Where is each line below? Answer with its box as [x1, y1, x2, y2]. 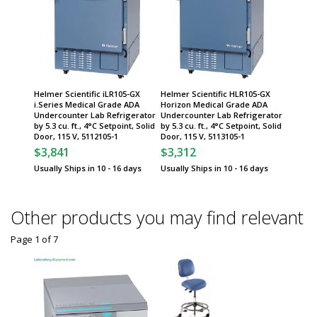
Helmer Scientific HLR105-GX [161, 88, 270, 99]
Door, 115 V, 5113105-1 [161, 131, 245, 142]
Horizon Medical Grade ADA [161, 99, 267, 110]
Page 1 [11, 233, 40, 246]
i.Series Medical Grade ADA [34, 99, 139, 110]
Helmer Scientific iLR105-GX [34, 88, 140, 99]
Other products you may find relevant [11, 205, 304, 229]
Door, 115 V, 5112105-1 [34, 131, 118, 142]
